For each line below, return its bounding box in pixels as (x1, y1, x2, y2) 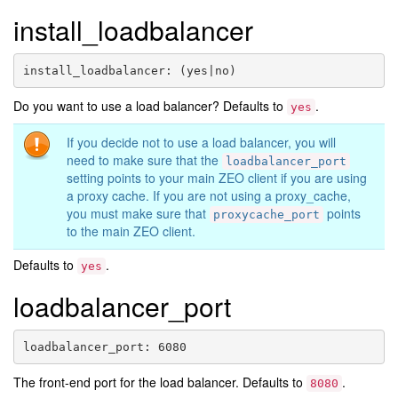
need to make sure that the (67, 151, 222, 170)
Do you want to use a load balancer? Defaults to (13, 97, 287, 115)
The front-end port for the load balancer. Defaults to (13, 373, 306, 392)
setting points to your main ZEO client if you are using (67, 169, 367, 187)
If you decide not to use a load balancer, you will (67, 133, 336, 152)
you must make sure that (67, 204, 210, 223)
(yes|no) (179, 63, 236, 77)
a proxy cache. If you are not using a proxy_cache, (67, 187, 351, 205)
